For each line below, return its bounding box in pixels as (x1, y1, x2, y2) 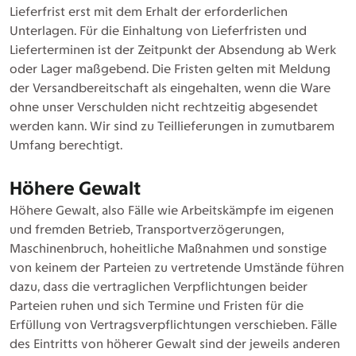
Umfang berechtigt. (10, 137, 122, 153)
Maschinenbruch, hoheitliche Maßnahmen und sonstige (10, 241, 327, 256)
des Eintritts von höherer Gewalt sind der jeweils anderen (10, 336, 340, 351)
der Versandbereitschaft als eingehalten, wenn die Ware (10, 80, 331, 95)
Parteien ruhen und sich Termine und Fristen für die (10, 298, 304, 313)
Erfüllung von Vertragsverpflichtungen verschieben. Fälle (10, 317, 337, 332)
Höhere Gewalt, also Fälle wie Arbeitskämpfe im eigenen (10, 203, 334, 218)
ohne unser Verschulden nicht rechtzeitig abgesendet (10, 99, 318, 114)
